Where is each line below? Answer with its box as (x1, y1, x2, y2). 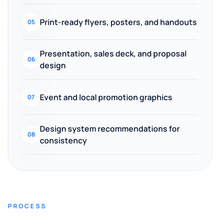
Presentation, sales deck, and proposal (40, 48, 187, 59)
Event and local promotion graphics (40, 91, 172, 103)
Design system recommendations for (40, 123, 180, 134)
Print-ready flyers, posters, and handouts (40, 16, 197, 27)
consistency (40, 135, 87, 146)
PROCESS (8, 202, 47, 210)
